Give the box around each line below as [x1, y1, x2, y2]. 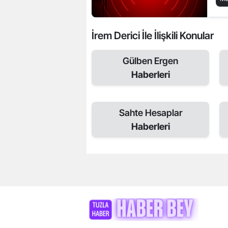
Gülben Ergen [123, 55, 178, 66]
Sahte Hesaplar [119, 107, 182, 118]
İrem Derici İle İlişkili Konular [92, 29, 214, 42]
